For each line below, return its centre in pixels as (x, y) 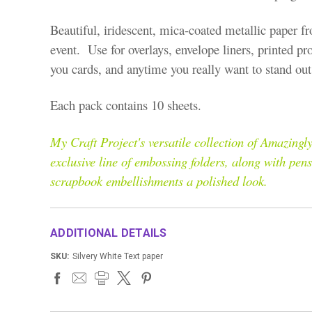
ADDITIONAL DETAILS (109, 233)
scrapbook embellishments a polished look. (159, 181)
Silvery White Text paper (118, 257)
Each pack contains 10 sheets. (126, 105)
